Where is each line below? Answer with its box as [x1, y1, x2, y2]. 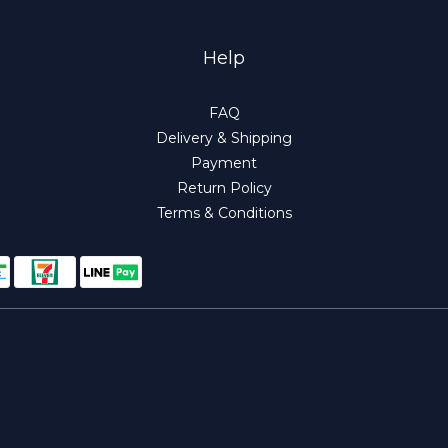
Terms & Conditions [156, 204, 292, 222]
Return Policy [176, 179, 272, 197]
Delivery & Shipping [156, 129, 292, 147]
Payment [191, 154, 257, 172]
